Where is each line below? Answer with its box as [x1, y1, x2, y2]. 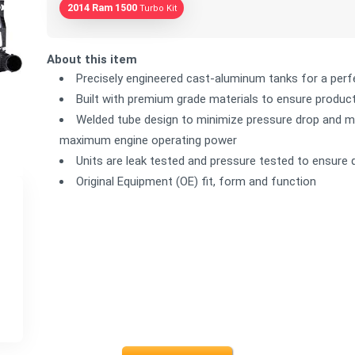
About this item [47, 52, 138, 67]
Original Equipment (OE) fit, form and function [76, 174, 317, 189]
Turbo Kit [139, 2, 177, 13]
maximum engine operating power [59, 132, 238, 147]
